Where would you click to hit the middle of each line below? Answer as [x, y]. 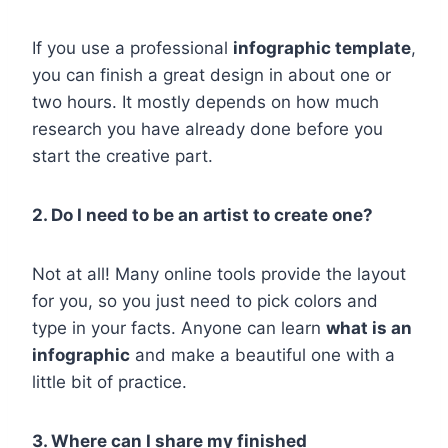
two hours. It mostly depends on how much [205, 102]
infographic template [322, 48]
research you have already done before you [207, 129]
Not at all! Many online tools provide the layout [219, 274]
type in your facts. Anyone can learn [179, 328]
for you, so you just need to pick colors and [205, 301]
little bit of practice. [109, 382]
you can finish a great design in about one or [211, 75]
